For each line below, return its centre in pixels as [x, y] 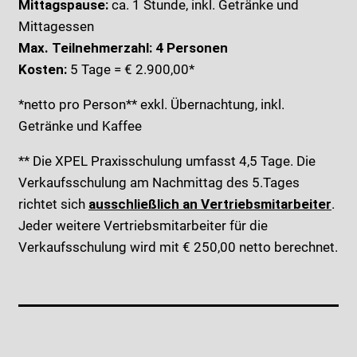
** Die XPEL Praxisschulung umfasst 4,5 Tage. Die [167, 161]
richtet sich [53, 204]
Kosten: [43, 69]
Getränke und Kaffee [80, 126]
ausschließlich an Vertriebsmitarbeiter [210, 204]
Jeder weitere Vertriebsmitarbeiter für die [143, 226]
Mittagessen [56, 26]
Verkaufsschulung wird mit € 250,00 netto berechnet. [178, 247]
